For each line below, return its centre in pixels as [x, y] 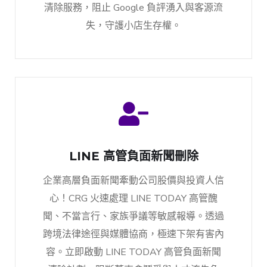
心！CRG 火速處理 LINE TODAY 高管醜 [133, 199]
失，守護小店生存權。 [133, 26]
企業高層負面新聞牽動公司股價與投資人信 [133, 181]
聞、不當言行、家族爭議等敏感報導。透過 [133, 217]
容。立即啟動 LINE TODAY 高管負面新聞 [133, 252]
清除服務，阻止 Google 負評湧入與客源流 [133, 8]
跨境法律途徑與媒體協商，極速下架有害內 [133, 235]
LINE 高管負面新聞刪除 [133, 156]
